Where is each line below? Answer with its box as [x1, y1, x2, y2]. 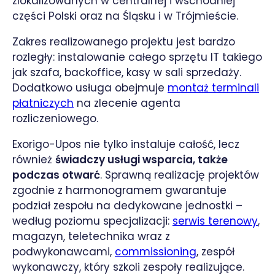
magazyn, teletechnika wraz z [12, 229, 170, 244]
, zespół [196, 244, 234, 260]
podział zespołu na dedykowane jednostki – [12, 198, 242, 214]
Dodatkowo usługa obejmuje [12, 80, 168, 96]
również [12, 152, 55, 168]
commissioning [115, 244, 196, 260]
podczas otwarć [12, 168, 100, 183]
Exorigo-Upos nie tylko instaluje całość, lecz [12, 137, 239, 152]
